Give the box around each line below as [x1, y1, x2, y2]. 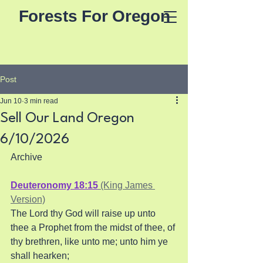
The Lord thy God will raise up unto [11, 208, 158, 218]
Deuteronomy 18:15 [11, 180, 98, 190]
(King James [98, 180, 155, 190]
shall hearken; [11, 251, 72, 261]
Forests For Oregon [18, 7, 170, 25]
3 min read [24, 97, 58, 105]
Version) [11, 194, 45, 204]
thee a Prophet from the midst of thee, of [11, 222, 177, 232]
